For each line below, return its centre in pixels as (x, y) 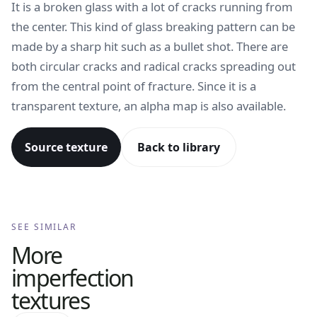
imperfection (73, 278)
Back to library (179, 147)
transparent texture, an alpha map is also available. (149, 106)
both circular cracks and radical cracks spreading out (154, 66)
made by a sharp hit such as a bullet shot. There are (150, 46)
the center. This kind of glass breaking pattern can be (153, 27)
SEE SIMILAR (44, 227)
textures (51, 300)
